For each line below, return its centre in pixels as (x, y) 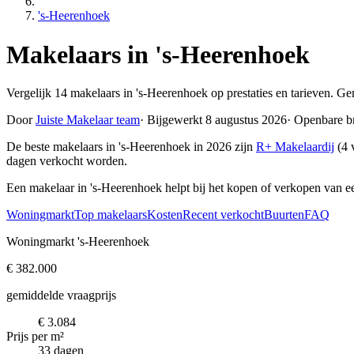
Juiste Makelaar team (88, 120)
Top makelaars (111, 215)
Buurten (284, 215)
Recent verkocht (223, 215)
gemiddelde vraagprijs (61, 296)
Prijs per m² (35, 337)
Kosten (165, 215)
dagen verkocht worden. (67, 161)
